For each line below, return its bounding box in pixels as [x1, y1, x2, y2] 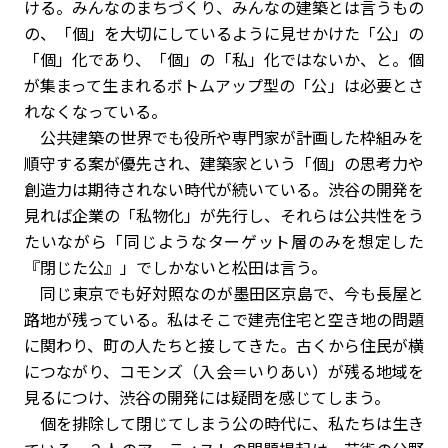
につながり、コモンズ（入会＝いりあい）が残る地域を [24, 359, 424, 383]
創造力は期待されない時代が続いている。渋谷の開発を [24, 177, 424, 201]
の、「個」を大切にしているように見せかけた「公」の [24, 21, 424, 45]
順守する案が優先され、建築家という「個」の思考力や [24, 151, 424, 175]
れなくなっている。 [24, 99, 167, 123]
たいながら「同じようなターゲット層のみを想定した [24, 229, 424, 253]
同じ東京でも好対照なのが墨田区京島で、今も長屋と [24, 281, 424, 305]
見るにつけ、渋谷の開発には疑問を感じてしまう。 [24, 385, 390, 409]
